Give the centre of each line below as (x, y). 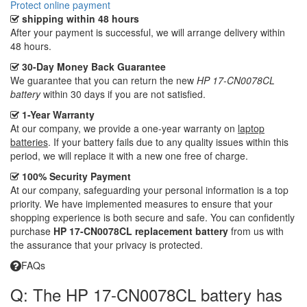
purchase (32, 231)
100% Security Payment (75, 176)
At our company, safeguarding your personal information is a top (149, 189)
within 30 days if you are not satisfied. (123, 94)
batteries (29, 142)
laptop (251, 128)
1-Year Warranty (57, 114)
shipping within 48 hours (79, 18)
